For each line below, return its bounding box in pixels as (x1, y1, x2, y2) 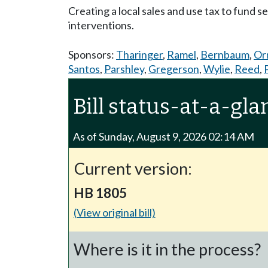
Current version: (74, 159, 192, 179)
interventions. (68, 19, 134, 32)
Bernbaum (200, 48, 249, 61)
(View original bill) (73, 206, 156, 220)
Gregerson (148, 62, 199, 75)
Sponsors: (68, 48, 116, 61)
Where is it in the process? (74, 239, 261, 260)
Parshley (104, 62, 144, 75)
